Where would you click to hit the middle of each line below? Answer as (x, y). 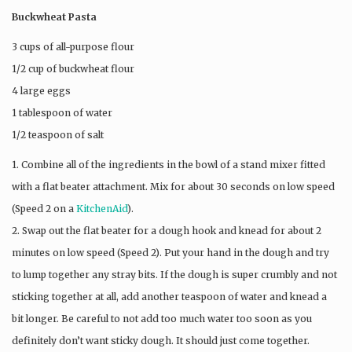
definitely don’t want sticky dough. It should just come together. (161, 340)
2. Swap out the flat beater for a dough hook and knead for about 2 (167, 230)
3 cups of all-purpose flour (73, 46)
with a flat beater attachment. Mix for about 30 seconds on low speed (173, 186)
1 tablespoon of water (62, 112)
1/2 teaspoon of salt (58, 134)
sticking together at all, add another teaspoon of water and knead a (169, 296)
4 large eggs (41, 90)
